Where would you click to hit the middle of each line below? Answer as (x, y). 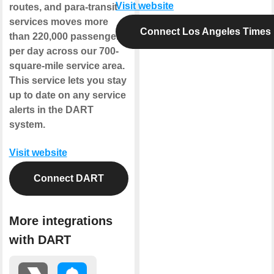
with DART (40, 240)
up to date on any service (67, 95)
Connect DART (68, 178)
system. (27, 124)
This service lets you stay (68, 80)
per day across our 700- (64, 51)
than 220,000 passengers (67, 36)
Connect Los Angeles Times (206, 31)
